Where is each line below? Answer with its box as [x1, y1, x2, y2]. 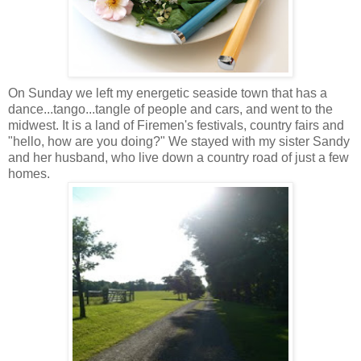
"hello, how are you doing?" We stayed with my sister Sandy [8, 134, 350, 148]
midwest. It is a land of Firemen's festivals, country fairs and [8, 118, 344, 132]
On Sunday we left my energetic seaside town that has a [8, 85, 327, 100]
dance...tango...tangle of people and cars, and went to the [8, 102, 333, 116]
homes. [8, 166, 50, 180]
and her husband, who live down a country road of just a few [8, 150, 349, 164]
